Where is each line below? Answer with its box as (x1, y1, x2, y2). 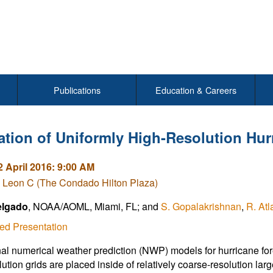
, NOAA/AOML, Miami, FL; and (27, 199, 161, 213)
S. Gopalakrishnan (160, 199, 241, 213)
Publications (53, 83, 101, 96)
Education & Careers (155, 83, 236, 96)
